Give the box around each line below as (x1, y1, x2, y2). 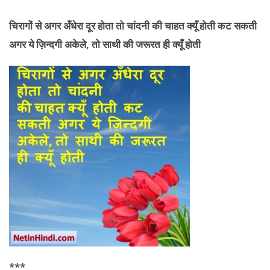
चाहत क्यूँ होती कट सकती (162, 19, 257, 33)
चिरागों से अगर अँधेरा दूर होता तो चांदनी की (9, 19, 162, 33)
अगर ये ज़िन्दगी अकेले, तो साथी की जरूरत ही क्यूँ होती (9, 37, 201, 51)
